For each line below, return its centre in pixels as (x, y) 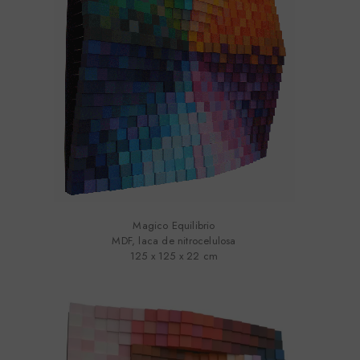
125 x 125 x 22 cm (174, 256)
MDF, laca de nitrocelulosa (174, 241)
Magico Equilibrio (174, 226)
